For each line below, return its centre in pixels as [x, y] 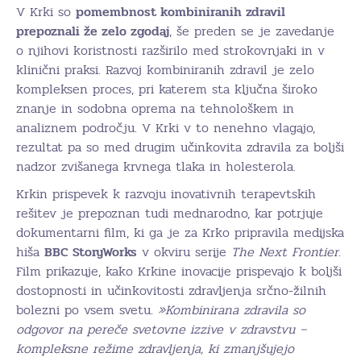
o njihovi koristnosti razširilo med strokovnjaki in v [170, 50]
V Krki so [46, 12]
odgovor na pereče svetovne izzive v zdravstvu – [161, 329]
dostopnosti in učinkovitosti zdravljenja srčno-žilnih [171, 290]
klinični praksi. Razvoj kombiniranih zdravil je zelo [165, 70]
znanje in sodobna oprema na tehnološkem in [155, 108]
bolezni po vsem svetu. [87, 310]
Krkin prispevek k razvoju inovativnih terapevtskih [166, 194]
